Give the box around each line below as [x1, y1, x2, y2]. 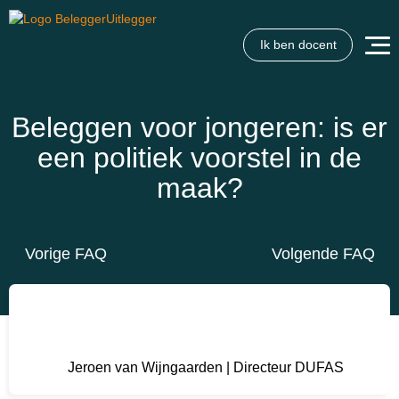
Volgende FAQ [271, 244, 375, 263]
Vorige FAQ [24, 244, 107, 263]
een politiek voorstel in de [37, 142, 362, 174]
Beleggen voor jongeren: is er [12, 111, 387, 143]
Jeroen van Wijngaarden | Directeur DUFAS [68, 358, 344, 375]
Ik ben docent [259, 37, 337, 52]
